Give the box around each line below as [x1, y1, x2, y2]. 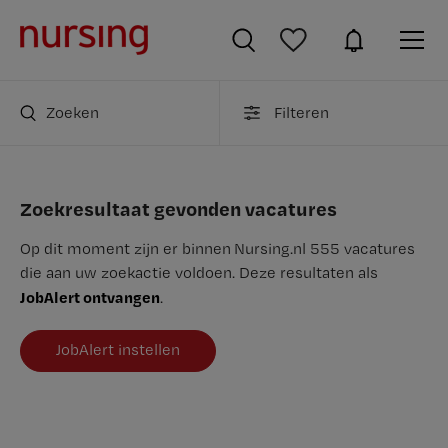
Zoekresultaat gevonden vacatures [20, 196, 337, 221]
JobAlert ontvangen [20, 287, 160, 307]
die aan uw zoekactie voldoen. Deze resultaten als [20, 263, 378, 282]
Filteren [273, 103, 329, 122]
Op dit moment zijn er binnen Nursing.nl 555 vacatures [20, 239, 415, 258]
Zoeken [46, 103, 99, 122]
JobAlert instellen [56, 340, 180, 359]
